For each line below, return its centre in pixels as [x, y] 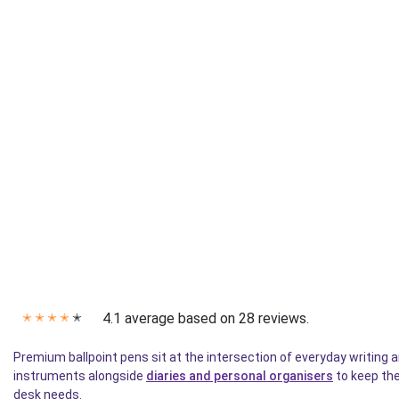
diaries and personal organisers [240, 376]
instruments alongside [80, 376]
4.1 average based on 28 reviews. [206, 319]
